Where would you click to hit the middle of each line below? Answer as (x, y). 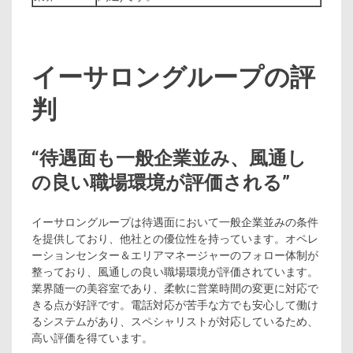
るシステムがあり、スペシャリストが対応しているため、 (175, 322)
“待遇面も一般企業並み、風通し (169, 159)
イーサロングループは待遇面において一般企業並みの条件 (175, 223)
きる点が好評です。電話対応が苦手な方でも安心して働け (175, 305)
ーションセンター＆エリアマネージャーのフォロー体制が (175, 256)
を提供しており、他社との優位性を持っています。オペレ (175, 239)
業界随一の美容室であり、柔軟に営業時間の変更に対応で (175, 289)
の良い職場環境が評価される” (161, 183)
